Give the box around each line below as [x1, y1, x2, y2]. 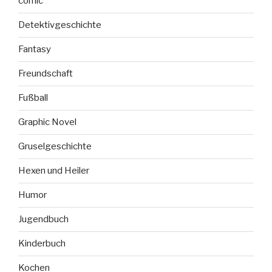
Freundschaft [18, 68, 73, 80]
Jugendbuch [18, 214, 69, 225]
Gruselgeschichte [18, 141, 92, 152]
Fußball [18, 92, 48, 104]
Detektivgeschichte [18, 19, 101, 31]
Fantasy [18, 44, 51, 55]
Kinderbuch [18, 238, 66, 250]
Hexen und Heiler [18, 165, 89, 177]
